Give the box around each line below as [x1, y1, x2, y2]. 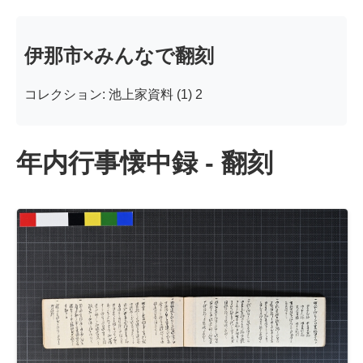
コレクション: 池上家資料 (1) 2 [24, 87, 203, 101]
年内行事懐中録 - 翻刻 [16, 148, 273, 178]
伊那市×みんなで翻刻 [24, 44, 214, 66]
